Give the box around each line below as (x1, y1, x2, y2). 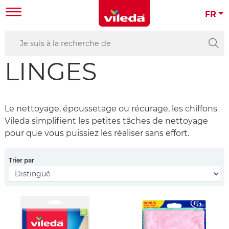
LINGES (5, 56, 97, 86)
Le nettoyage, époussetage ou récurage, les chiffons (5, 103, 217, 113)
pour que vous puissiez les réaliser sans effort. (5, 128, 189, 138)
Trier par (9, 156, 34, 164)
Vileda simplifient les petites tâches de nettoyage (5, 116, 208, 126)
